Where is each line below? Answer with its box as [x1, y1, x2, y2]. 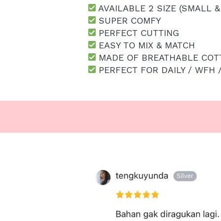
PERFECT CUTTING [96, 28, 179, 38]
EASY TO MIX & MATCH [96, 40, 195, 50]
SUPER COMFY [96, 15, 160, 26]
